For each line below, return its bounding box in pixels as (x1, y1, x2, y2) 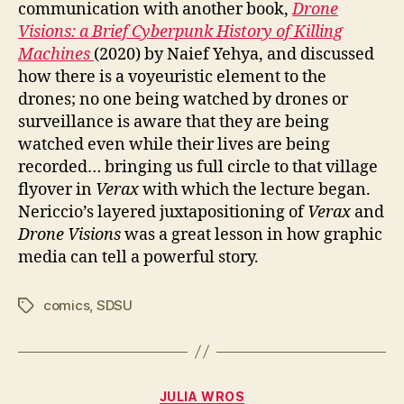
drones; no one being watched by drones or (18, 88, 348, 110)
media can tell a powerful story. (18, 246, 259, 268)
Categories (201, 382, 281, 402)
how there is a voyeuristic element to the (18, 66, 326, 87)
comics (43, 296, 90, 314)
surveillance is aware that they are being (18, 111, 329, 133)
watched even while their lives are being (18, 133, 330, 155)
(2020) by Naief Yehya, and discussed (94, 43, 374, 65)
